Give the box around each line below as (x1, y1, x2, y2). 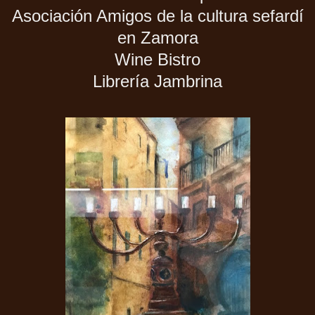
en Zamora (117, 27, 198, 47)
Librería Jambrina (93, 71, 222, 91)
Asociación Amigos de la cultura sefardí (11, 6, 304, 25)
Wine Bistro (115, 49, 200, 69)
